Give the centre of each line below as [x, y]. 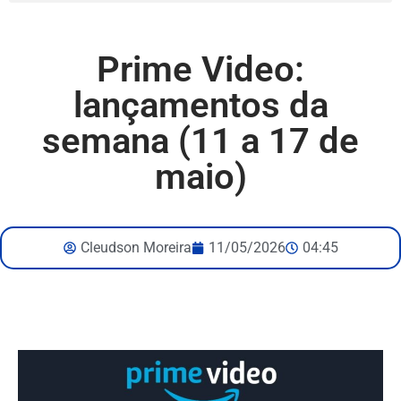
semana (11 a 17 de [200, 141]
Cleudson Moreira [136, 247]
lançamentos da [200, 105]
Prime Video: [200, 69]
